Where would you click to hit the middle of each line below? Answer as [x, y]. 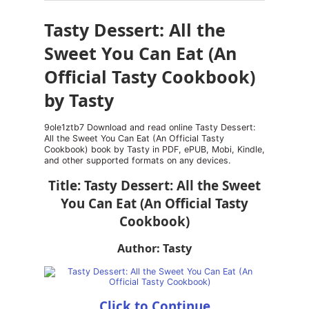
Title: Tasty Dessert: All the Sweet [154, 186]
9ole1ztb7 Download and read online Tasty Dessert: [150, 127]
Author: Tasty [154, 248]
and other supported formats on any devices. [137, 160]
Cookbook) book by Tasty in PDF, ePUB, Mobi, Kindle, [154, 149]
